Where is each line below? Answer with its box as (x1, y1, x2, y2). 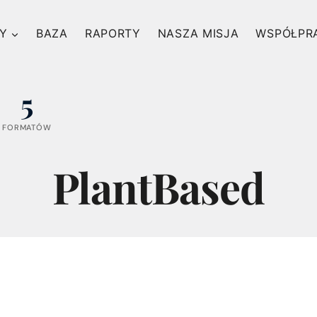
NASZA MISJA (157, 26, 239, 41)
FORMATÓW (1, 122, 52, 132)
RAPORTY (84, 26, 141, 41)
